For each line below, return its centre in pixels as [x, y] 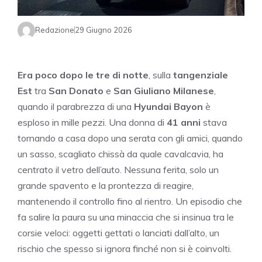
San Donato [76, 90]
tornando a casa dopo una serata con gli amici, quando [130, 138]
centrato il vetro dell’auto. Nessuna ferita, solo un [118, 169]
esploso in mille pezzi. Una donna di [92, 122]
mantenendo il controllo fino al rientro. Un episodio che [130, 201]
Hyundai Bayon [168, 106]
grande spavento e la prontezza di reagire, [106, 185]
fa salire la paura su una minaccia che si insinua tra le [126, 217]
